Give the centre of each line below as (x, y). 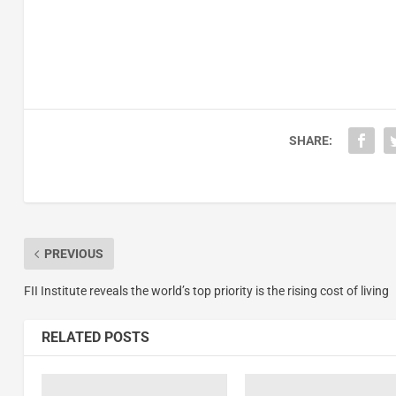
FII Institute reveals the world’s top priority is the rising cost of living (206, 291)
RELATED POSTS (95, 338)
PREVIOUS (73, 254)
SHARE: (310, 141)
